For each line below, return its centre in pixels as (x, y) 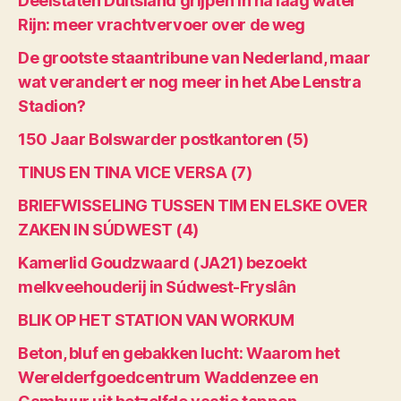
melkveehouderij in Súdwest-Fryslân (157, 286)
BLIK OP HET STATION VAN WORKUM (156, 320)
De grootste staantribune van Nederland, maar (194, 57)
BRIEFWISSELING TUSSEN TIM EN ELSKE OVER (193, 205)
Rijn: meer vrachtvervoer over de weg (162, 24)
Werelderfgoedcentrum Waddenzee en (168, 377)
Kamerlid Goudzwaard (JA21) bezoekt (162, 262)
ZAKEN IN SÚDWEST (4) (109, 229)
